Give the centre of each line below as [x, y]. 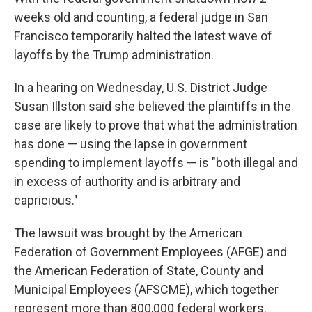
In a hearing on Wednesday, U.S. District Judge [141, 87]
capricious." [46, 200]
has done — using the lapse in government [131, 144]
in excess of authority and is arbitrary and [127, 181]
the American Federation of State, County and [139, 271]
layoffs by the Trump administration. [114, 55]
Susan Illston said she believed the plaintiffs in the [153, 106]
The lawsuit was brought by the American [128, 233]
